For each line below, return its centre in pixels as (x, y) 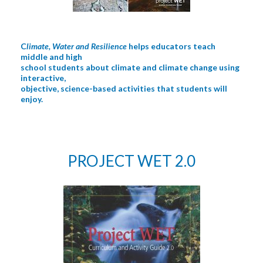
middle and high (51, 57)
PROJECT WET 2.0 (131, 161)
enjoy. (32, 99)
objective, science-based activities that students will (124, 88)
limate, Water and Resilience (77, 46)
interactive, (43, 78)
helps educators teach (171, 46)
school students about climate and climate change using (130, 67)
